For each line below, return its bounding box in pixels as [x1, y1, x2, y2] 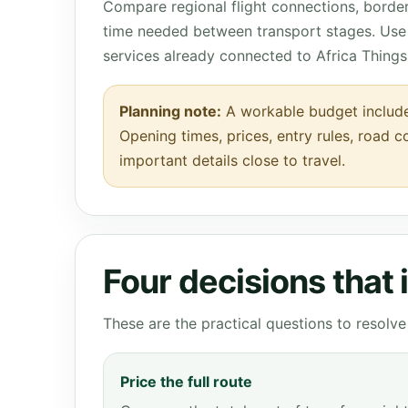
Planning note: [119, 102, 221, 120]
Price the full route [120, 372, 252, 391]
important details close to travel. [119, 151, 345, 169]
